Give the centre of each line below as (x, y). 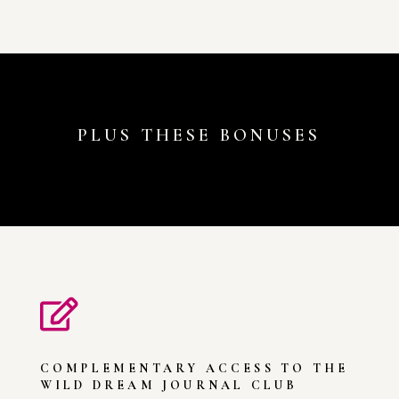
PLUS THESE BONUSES (199, 136)
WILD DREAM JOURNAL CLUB (169, 386)
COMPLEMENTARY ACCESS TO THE (194, 369)
